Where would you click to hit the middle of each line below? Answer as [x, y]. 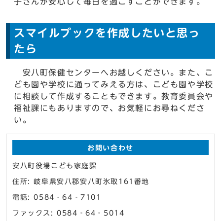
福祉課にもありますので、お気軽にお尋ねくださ [110, 108]
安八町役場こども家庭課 [55, 166]
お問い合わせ [110, 148]
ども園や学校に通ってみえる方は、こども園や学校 [114, 84]
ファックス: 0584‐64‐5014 [69, 213]
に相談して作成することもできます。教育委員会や [114, 96]
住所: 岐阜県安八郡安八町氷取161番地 [81, 182]
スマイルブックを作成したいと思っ [107, 33]
